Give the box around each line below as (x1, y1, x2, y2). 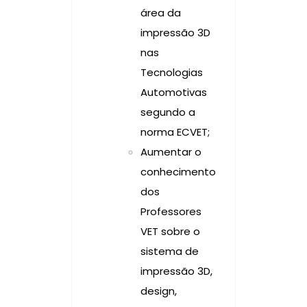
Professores (140, 204, 201, 219)
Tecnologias (140, 64, 203, 79)
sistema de (140, 243, 199, 258)
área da (140, 5, 181, 20)
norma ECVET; (140, 124, 210, 139)
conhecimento (140, 164, 216, 179)
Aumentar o (140, 144, 201, 159)
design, (140, 283, 177, 298)
